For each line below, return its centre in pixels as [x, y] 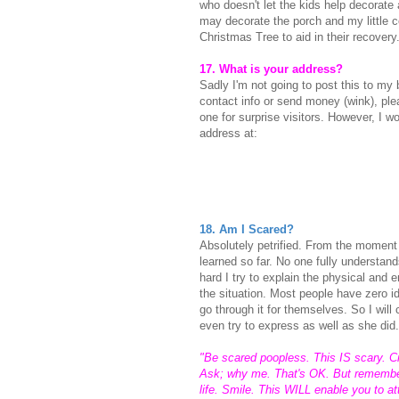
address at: [228, 134]
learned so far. [238, 262]
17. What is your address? [273, 69]
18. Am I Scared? [247, 230]
